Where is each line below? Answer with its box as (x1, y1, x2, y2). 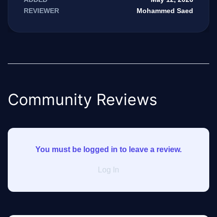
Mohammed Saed (137, 7, 193, 15)
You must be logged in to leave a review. (35, 145, 182, 154)
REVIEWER (24, 7, 59, 15)
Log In (98, 166, 119, 174)
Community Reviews (8, 90, 157, 109)
